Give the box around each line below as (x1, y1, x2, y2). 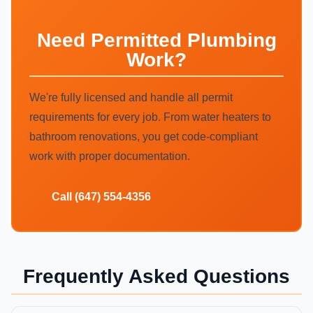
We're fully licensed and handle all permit (29, 92, 233, 103)
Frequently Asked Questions (23, 265, 290, 287)
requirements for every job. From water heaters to (29, 111, 271, 123)
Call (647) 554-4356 (52, 191, 151, 203)
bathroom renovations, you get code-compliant (29, 131, 258, 143)
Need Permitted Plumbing (36, 29, 277, 51)
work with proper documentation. (29, 150, 190, 162)
